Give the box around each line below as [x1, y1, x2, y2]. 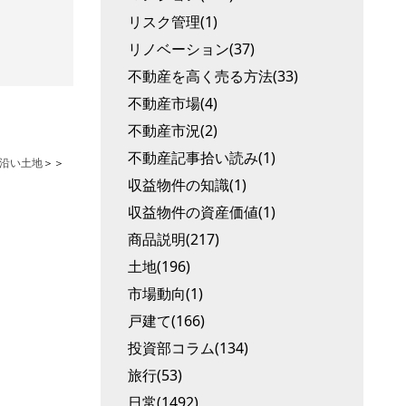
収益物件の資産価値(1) [128, 202, 275, 222]
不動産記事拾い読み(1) [128, 148, 275, 168]
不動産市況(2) [128, 121, 217, 140]
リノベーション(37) [128, 39, 255, 59]
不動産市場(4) [128, 93, 217, 113]
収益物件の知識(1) [128, 175, 246, 195]
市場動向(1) [128, 284, 203, 304]
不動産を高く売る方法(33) [128, 66, 298, 86]
